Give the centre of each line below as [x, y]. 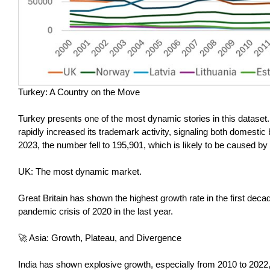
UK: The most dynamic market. [80, 172]
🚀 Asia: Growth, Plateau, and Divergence [100, 238]
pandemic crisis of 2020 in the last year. [96, 212]
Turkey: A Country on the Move [79, 92]
